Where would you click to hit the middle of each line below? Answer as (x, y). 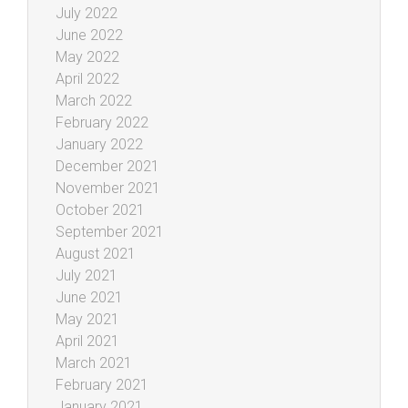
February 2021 (102, 384)
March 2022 (94, 100)
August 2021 (96, 253)
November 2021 (108, 188)
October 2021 (100, 209)
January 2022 (99, 144)
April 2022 (87, 78)
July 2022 (87, 13)
